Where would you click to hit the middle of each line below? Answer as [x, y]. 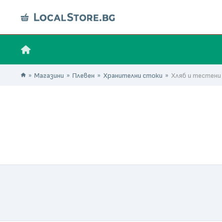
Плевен [83, 76]
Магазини [49, 76]
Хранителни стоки [133, 76]
